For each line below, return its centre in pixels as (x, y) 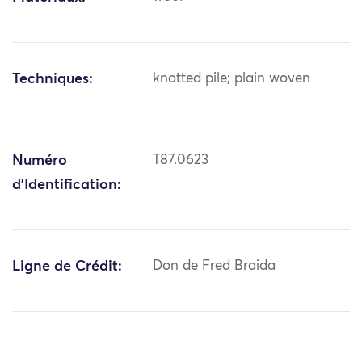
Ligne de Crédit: (67, 267)
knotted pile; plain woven (232, 79)
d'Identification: (67, 185)
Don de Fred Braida (215, 267)
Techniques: (53, 80)
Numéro (40, 161)
